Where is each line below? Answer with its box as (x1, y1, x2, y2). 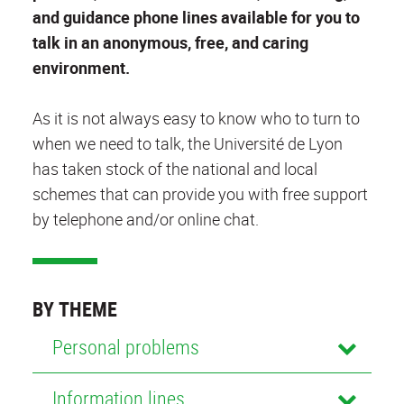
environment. (32, 56, 130, 78)
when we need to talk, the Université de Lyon (32, 132, 343, 154)
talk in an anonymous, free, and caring (32, 31, 308, 53)
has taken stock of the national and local (32, 157, 317, 179)
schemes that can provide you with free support (32, 182, 368, 205)
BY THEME (32, 295, 117, 322)
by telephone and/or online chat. (32, 207, 259, 230)
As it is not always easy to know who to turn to (32, 106, 360, 129)
